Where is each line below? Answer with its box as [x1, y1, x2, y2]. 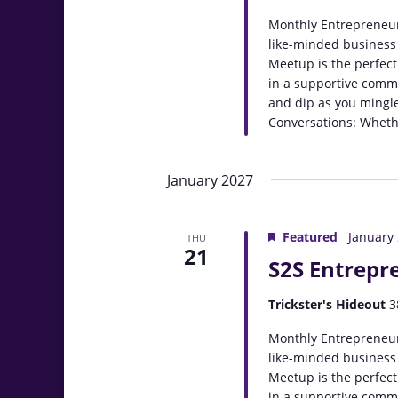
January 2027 [167, 171, 253, 190]
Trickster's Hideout [268, 296, 390, 313]
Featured [283, 228, 338, 245]
